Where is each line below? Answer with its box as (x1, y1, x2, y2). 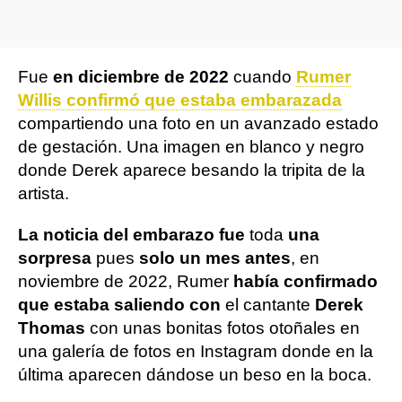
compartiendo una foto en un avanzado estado (18, 114, 379, 133)
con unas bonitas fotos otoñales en (85, 319, 360, 337)
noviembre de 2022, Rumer (18, 272, 233, 291)
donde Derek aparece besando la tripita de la (18, 161, 365, 179)
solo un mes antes (139, 249, 291, 267)
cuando (229, 67, 296, 86)
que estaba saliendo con (18, 295, 221, 314)
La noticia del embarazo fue (18, 225, 245, 244)
